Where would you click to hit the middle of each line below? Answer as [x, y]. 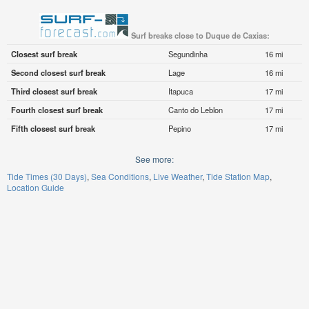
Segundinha [188, 54]
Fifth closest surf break [53, 129]
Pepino [179, 129]
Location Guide [36, 188]
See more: [154, 159]
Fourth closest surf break [57, 110]
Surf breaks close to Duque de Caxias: [200, 36]
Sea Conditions [120, 177]
